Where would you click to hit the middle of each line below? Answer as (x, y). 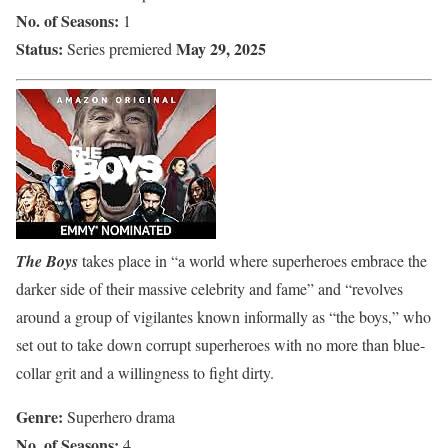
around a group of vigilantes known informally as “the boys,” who (223, 316)
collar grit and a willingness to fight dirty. (145, 372)
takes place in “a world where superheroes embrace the (252, 260)
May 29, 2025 (221, 48)
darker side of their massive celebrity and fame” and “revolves (209, 288)
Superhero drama (119, 416)
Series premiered (119, 48)
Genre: (39, 416)
